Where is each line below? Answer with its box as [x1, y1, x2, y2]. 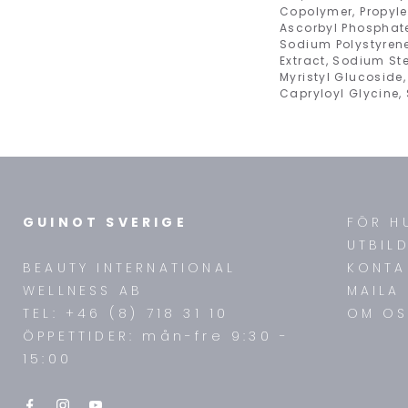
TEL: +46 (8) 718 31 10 [23, 304, 229, 322]
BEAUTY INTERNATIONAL [23, 259, 244, 277]
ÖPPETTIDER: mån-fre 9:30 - [23, 327, 291, 345]
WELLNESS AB [23, 281, 144, 300]
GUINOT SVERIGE [23, 213, 188, 231]
